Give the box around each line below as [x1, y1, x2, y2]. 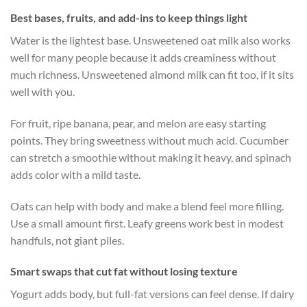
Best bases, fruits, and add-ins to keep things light [10, 11, 247, 25]
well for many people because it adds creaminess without [10, 51, 276, 64]
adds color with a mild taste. [10, 167, 140, 181]
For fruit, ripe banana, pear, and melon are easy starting [10, 116, 266, 130]
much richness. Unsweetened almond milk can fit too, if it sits [10, 68, 294, 82]
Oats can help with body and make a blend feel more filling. [10, 199, 284, 212]
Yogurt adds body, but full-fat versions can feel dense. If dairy [10, 287, 294, 301]
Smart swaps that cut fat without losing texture [10, 265, 238, 278]
